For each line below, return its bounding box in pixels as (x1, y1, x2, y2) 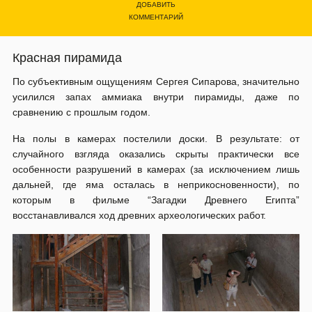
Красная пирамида (13, 51, 122, 65)
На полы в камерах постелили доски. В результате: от (13, 133, 299, 144)
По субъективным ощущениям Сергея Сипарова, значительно (13, 76, 299, 87)
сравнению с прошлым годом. (13, 107, 150, 118)
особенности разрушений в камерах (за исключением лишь (13, 164, 299, 175)
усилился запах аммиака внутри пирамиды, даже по (13, 91, 299, 102)
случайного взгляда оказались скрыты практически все (13, 148, 299, 159)
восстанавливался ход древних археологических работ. (13, 210, 266, 221)
